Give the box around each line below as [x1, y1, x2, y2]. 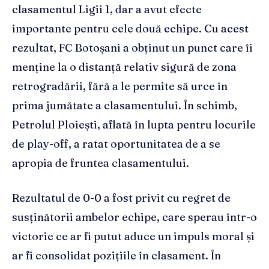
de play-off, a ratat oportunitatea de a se [12, 137, 220, 151]
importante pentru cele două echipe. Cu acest [12, 22, 249, 36]
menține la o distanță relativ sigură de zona [12, 60, 237, 74]
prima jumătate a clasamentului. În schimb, [12, 98, 237, 113]
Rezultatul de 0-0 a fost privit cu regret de [12, 191, 231, 205]
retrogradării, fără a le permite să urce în [12, 79, 228, 94]
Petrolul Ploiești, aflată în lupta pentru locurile [12, 118, 256, 132]
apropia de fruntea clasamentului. [12, 156, 189, 171]
